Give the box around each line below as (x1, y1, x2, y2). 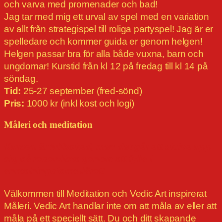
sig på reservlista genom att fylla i (4, 154, 152, 165)
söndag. (4, 73, 38, 84)
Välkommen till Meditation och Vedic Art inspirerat (4, 188, 207, 199)
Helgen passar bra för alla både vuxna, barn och (4, 49, 204, 59)
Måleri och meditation (4, 120, 93, 130)
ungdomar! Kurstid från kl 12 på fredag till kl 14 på (4, 61, 208, 72)
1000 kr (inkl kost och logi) (24, 98, 134, 109)
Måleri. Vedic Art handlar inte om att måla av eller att (4, 201, 217, 212)
